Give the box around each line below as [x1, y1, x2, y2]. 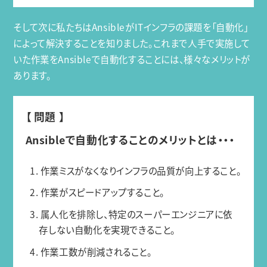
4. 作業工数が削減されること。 [30, 244, 152, 259]
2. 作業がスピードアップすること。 [30, 185, 164, 200]
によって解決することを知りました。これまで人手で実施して [13, 36, 250, 51]
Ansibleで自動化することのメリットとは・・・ [25, 131, 235, 148]
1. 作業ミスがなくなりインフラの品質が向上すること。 [30, 163, 241, 178]
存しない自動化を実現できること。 [39, 223, 176, 237]
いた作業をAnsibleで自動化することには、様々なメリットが [13, 52, 251, 67]
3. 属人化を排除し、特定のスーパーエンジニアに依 [30, 207, 233, 222]
